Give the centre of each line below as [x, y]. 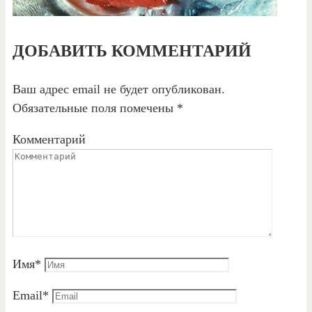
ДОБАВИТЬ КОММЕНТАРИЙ [132, 50]
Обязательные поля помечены [95, 108]
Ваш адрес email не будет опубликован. [119, 89]
